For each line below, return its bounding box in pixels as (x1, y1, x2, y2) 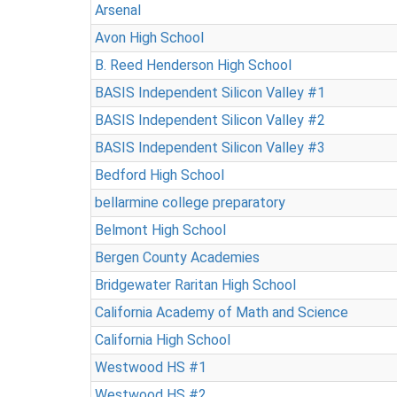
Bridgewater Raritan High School (95, 276, 296, 293)
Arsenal (95, 2, 141, 19)
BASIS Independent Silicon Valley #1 (95, 84, 325, 101)
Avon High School (95, 29, 204, 46)
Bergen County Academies (95, 249, 260, 266)
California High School (95, 331, 230, 348)
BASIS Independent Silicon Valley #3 (95, 139, 325, 156)
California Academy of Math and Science (95, 304, 348, 321)
